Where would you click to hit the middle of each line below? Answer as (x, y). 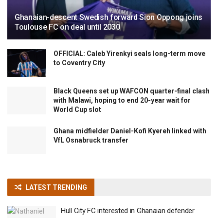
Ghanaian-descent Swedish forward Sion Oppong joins (109, 17)
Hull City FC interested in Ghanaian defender (128, 211)
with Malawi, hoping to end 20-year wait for (122, 100)
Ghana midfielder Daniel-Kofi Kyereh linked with (130, 131)
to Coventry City (79, 63)
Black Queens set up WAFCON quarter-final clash (132, 91)
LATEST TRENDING (56, 188)
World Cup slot (77, 109)
